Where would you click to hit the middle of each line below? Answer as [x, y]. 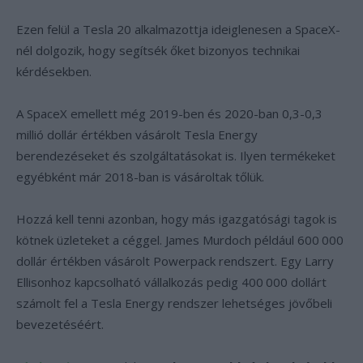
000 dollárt [296, 282]
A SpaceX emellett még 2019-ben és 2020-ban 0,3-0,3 [169, 113]
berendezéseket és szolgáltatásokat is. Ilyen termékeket [176, 156]
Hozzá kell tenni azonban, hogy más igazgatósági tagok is [177, 219]
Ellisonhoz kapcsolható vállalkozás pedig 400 [140, 282]
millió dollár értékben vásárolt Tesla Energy [137, 135]
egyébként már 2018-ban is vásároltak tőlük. [140, 177]
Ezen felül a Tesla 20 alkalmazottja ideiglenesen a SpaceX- [178, 29]
